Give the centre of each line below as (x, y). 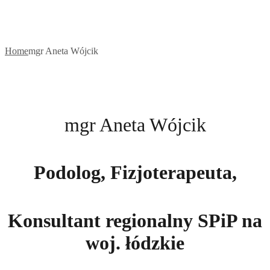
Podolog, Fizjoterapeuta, (135, 173)
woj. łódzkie (135, 243)
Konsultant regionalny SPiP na (135, 220)
